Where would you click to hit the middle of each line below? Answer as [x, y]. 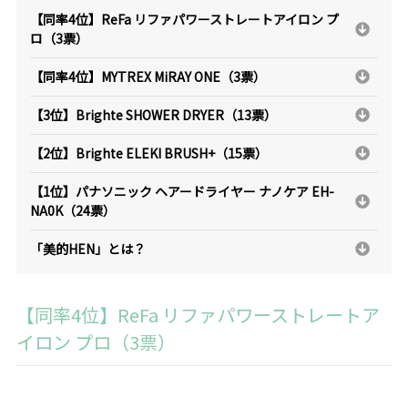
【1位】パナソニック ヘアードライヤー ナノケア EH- [182, 191]
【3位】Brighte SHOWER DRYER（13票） [153, 114]
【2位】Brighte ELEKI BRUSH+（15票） [148, 153]
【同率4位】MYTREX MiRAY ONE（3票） [148, 76]
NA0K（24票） [72, 210]
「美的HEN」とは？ [87, 248]
